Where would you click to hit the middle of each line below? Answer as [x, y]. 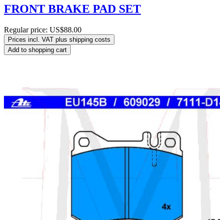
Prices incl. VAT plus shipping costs [59, 40]
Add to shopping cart [37, 50]
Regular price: [27, 30]
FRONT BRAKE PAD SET [72, 9]
